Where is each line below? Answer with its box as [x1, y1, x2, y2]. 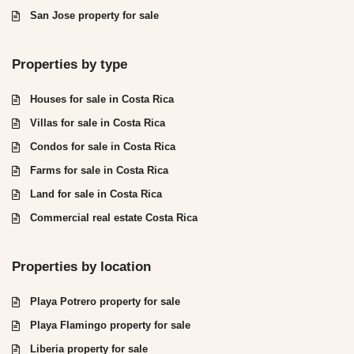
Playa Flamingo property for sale [30, 318, 190, 331]
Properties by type [12, 56, 127, 72]
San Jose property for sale [30, 9, 159, 21]
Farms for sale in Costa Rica [30, 164, 168, 176]
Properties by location [12, 258, 151, 274]
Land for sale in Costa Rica [30, 187, 162, 200]
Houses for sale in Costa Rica [30, 92, 174, 105]
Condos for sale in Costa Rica [30, 140, 175, 153]
